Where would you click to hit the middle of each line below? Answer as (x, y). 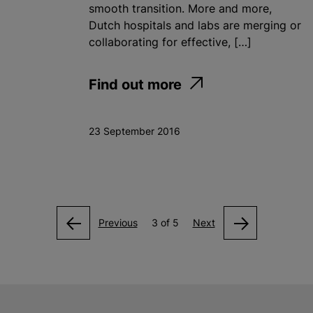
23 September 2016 (134, 131)
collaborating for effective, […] (170, 42)
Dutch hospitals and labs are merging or (195, 25)
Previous (118, 222)
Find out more (135, 84)
